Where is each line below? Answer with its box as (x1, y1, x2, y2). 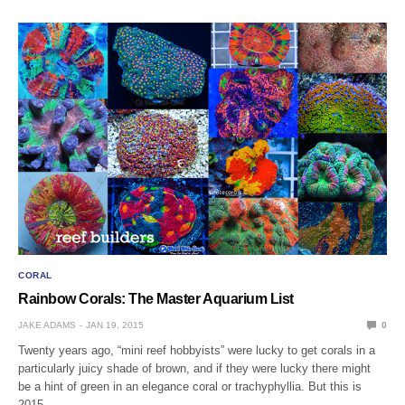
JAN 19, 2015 (86, 320, 144, 331)
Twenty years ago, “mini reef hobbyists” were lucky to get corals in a (18, 344, 376, 358)
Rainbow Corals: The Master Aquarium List (18, 291, 294, 307)
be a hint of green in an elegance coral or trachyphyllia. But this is (18, 380, 363, 394)
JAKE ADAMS (18, 320, 76, 331)
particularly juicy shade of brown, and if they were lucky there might (18, 362, 372, 376)
